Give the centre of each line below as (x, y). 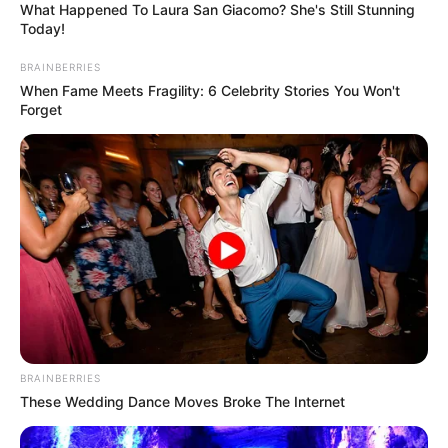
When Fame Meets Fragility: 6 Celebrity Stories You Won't (210, 91)
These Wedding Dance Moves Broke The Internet (182, 401)
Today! (42, 29)
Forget (41, 110)
